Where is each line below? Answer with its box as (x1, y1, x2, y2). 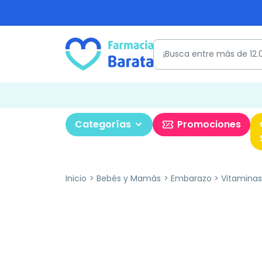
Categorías (75, 118, 131, 131)
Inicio (65, 173, 87, 184)
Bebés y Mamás (96, 173, 161, 184)
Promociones (177, 118, 241, 131)
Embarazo (170, 173, 212, 184)
